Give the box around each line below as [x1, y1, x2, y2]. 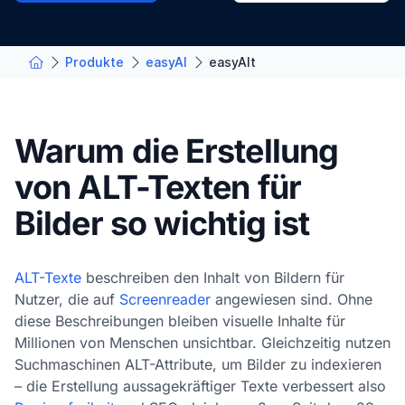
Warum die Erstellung [14, 130, 339, 171]
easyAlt [209, 54, 256, 70]
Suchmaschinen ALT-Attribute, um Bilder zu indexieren [14, 354, 381, 373]
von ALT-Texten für [14, 166, 301, 207]
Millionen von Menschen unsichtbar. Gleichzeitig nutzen [14, 333, 391, 352]
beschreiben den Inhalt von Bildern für [81, 268, 344, 287]
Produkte [65, 54, 124, 70]
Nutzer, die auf [14, 289, 119, 308]
